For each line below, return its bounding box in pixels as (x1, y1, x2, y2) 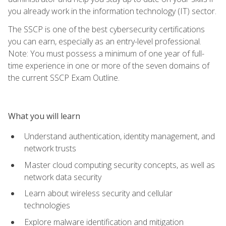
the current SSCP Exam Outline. (8, 72, 120, 83)
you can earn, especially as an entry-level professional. (8, 35, 201, 47)
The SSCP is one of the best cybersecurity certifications (8, 23, 205, 35)
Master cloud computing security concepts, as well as (24, 159, 215, 171)
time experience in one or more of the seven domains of (8, 60, 209, 71)
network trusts (24, 142, 76, 154)
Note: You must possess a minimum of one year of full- (8, 47, 204, 59)
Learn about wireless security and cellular (24, 188, 173, 199)
